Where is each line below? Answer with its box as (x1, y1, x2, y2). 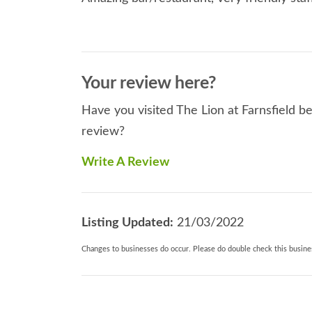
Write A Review (81, 156, 169, 169)
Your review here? (81, 75, 217, 93)
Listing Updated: (81, 217, 173, 230)
